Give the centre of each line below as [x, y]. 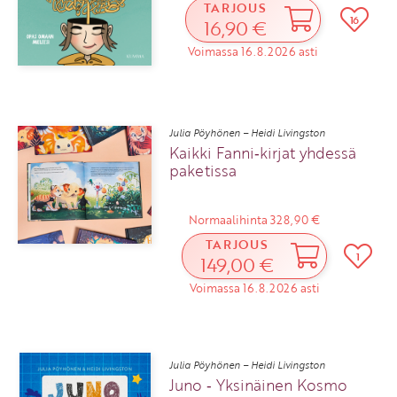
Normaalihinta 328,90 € [255, 219]
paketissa [203, 170]
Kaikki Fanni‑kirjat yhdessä [263, 152]
